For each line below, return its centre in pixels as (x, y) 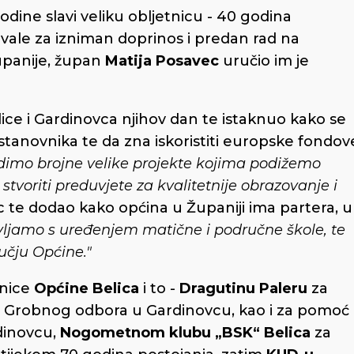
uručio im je (264, 60)
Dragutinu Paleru (243, 288)
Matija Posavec (162, 60)
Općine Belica (88, 288)
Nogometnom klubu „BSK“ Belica (183, 332)
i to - (161, 288)
